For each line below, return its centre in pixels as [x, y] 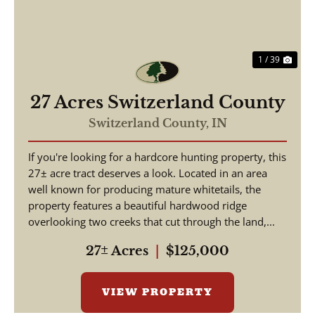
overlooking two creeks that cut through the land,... [152, 221]
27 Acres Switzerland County [157, 102]
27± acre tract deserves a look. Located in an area [148, 173]
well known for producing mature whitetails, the [144, 189]
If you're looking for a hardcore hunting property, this [157, 157]
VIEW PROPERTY [157, 292]
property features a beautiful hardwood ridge [137, 205]
